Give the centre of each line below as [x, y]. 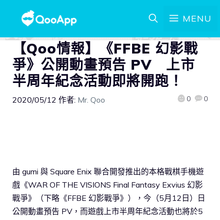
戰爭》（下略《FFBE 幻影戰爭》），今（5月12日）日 [109, 198]
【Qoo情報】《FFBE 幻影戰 [105, 48]
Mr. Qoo [91, 100]
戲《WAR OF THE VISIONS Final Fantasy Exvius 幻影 [108, 184]
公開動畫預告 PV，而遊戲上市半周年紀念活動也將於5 [108, 211]
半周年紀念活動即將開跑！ [98, 81]
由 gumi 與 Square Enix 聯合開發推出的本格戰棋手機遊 [108, 171]
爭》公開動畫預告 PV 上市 [104, 65]
